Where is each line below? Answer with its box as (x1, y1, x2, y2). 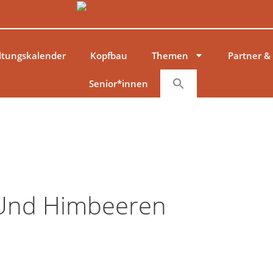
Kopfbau (90, 49, 127, 62)
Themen (151, 49, 188, 62)
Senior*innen (88, 77, 148, 90)
